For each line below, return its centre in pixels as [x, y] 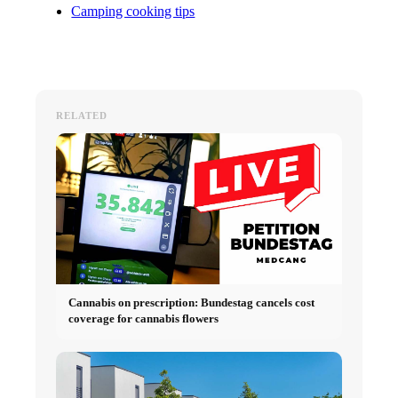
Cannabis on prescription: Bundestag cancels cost [192, 303]
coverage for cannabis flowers [144, 319]
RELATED [82, 115]
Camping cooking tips [133, 12]
